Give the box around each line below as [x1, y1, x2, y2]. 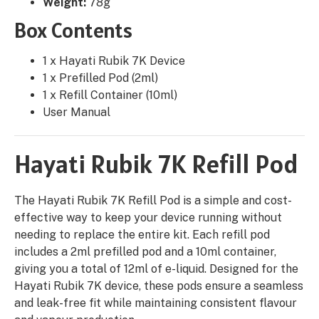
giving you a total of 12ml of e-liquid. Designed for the [14, 262, 298, 276]
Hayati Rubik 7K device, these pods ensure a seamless [14, 279, 303, 293]
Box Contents [14, 16, 132, 44]
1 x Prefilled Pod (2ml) [43, 71, 158, 85]
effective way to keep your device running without [14, 211, 282, 225]
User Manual [43, 105, 110, 120]
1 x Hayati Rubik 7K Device [43, 54, 185, 68]
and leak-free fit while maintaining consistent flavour [14, 296, 297, 310]
